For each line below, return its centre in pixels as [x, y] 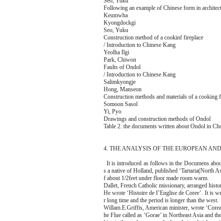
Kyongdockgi [119, 23]
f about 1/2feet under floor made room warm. [156, 178]
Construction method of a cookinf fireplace [153, 37]
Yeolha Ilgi [116, 52]
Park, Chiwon [120, 60]
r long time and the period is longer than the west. [161, 200]
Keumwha [115, 15]
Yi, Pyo [112, 111]
